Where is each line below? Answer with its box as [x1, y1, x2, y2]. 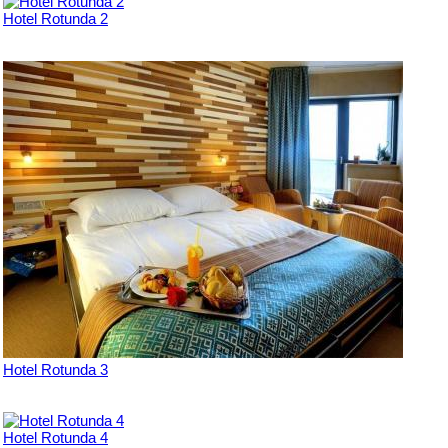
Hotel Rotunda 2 [3, 10, 108, 27]
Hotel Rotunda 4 [3, 429, 108, 446]
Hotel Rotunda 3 [3, 361, 108, 378]
